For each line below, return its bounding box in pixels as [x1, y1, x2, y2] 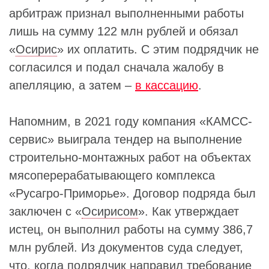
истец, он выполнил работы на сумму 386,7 [9, 223, 253, 236]
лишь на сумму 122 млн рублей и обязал [9, 25, 238, 38]
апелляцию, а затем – [9, 79, 135, 92]
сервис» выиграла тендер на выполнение [9, 133, 242, 146]
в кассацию [135, 79, 198, 92]
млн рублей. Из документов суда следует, [9, 241, 243, 254]
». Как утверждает [138, 205, 239, 218]
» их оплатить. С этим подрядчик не [57, 43, 259, 56]
